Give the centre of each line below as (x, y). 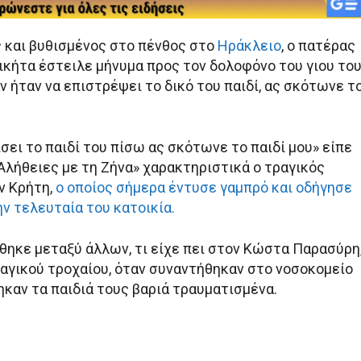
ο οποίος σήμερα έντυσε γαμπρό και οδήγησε (204, 187)
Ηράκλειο (249, 45)
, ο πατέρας (318, 45)
